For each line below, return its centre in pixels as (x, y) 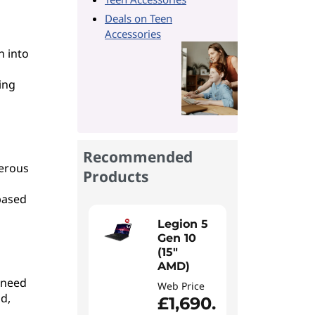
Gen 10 (177, 238)
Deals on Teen (139, 18)
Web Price (181, 286)
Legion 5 (183, 224)
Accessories (133, 34)
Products (116, 176)
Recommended (138, 157)
